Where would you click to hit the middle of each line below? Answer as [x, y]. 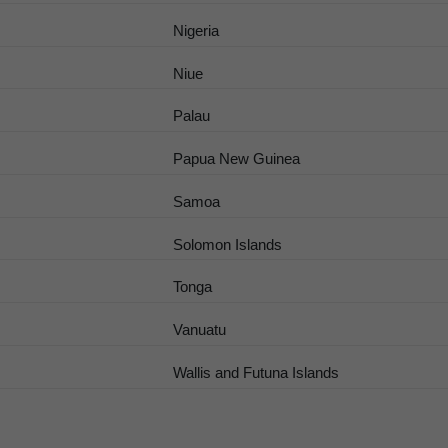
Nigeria [196, 30]
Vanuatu [200, 330]
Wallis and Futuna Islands [256, 372]
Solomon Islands [228, 244]
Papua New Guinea [237, 159]
